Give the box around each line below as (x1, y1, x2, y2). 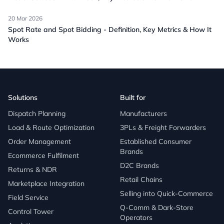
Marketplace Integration (8, 179, 84, 188)
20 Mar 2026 (8, 14, 42, 22)
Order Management (8, 137, 71, 146)
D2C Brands (120, 161, 159, 170)
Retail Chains (120, 175, 162, 184)
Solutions (8, 93, 37, 102)
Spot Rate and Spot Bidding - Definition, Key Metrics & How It (8, 25, 211, 34)
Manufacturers (120, 109, 167, 118)
